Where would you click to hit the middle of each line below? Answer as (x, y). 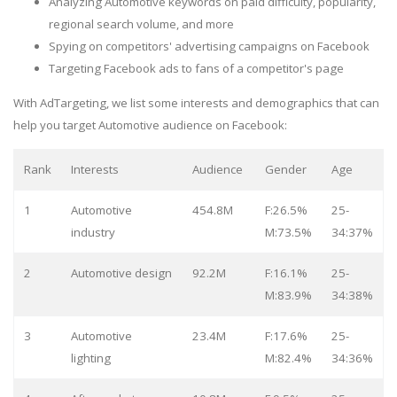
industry (93, 232)
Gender (285, 169)
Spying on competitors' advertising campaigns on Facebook (209, 46)
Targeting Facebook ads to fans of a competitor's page (196, 68)
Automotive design (121, 272)
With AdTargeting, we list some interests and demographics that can (196, 102)
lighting (90, 358)
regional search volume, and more (141, 23)
